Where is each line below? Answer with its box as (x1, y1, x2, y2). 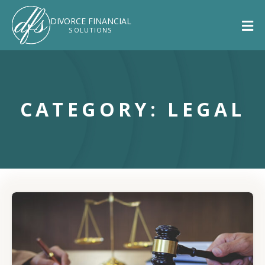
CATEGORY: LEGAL (20, 96, 245, 122)
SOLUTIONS (69, 25, 113, 34)
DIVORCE (50, 15, 88, 27)
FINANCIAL (88, 15, 131, 27)
